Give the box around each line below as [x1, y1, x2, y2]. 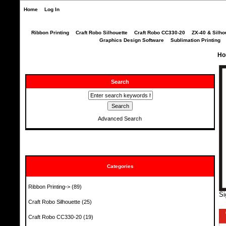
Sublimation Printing [171, 37, 220, 43]
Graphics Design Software [99, 37, 164, 43]
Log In [44, 7, 60, 12]
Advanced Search [97, 115, 142, 122]
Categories [106, 163, 134, 169]
